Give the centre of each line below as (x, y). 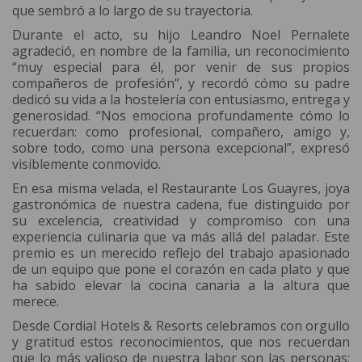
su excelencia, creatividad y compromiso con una (181, 221)
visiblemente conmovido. (86, 164)
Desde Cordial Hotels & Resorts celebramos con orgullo (181, 326)
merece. (36, 302)
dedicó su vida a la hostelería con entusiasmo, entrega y (181, 100)
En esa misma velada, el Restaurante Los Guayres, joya (181, 189)
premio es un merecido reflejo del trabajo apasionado (181, 253)
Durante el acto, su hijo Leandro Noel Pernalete (181, 35)
